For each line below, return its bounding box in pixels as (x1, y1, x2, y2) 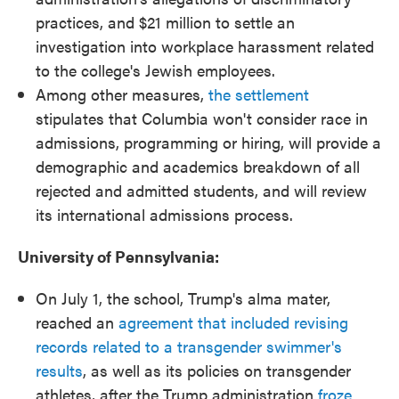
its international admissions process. (36, 203, 293, 225)
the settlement (208, 83, 309, 105)
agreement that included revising (118, 311, 348, 333)
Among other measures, (36, 83, 208, 105)
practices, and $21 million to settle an (36, 11, 295, 33)
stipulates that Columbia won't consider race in (36, 107, 368, 129)
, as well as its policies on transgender (83, 359, 351, 381)
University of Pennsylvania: (18, 245, 219, 267)
